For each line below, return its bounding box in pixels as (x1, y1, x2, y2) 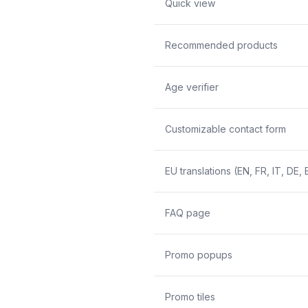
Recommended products (165, 38, 278, 51)
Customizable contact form (165, 122, 286, 135)
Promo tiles (165, 290, 215, 302)
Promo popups (165, 248, 232, 261)
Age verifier (165, 80, 219, 93)
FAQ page (165, 206, 210, 219)
